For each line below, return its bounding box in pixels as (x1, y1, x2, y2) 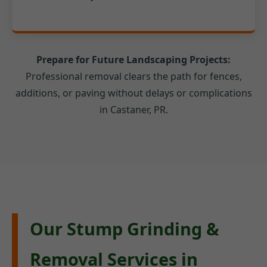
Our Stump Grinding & (30, 217, 219, 241)
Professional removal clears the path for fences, (25, 70, 242, 83)
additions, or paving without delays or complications (15, 86, 252, 100)
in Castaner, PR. (99, 103, 168, 117)
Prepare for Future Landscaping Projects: (36, 53, 231, 67)
